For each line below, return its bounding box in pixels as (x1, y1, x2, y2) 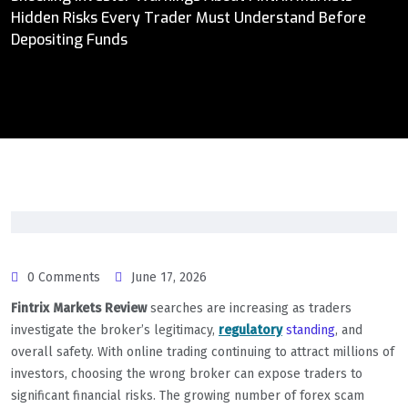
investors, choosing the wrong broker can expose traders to (11, 366, 362, 382)
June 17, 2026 (131, 270, 207, 286)
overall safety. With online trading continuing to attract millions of (11, 344, 394, 361)
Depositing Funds (11, 30, 127, 50)
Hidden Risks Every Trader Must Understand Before (11, 8, 366, 28)
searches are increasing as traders (147, 301, 352, 317)
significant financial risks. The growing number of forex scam (11, 388, 364, 404)
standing (286, 322, 335, 339)
